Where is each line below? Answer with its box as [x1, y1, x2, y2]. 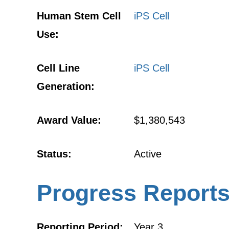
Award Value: [37, 114, 101, 126]
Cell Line [37, 62, 80, 74]
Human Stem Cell [37, 10, 121, 21]
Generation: [37, 81, 95, 92]
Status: [37, 148, 72, 159]
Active [134, 148, 162, 159]
